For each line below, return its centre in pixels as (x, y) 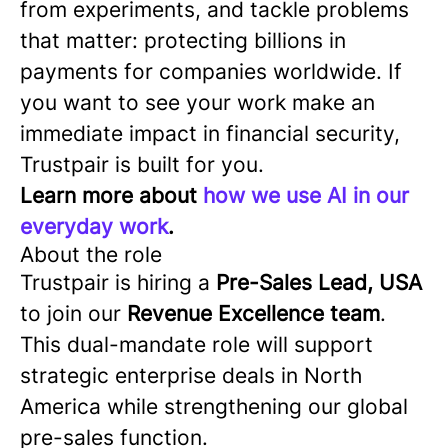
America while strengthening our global (214, 406)
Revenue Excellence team (253, 313)
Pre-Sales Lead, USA (316, 282)
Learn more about (111, 195)
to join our (73, 313)
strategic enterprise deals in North (191, 375)
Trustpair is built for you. (142, 164)
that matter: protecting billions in (183, 40)
